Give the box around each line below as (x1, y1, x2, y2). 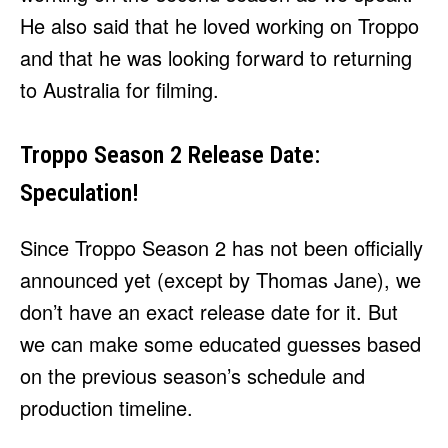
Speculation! (20, 179, 139, 208)
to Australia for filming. (20, 75, 219, 105)
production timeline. (20, 393, 193, 423)
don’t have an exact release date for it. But (20, 297, 398, 327)
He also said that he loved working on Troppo (20, 11, 419, 41)
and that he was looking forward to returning (20, 43, 412, 73)
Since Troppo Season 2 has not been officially (20, 233, 423, 263)
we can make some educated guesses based (20, 329, 421, 359)
